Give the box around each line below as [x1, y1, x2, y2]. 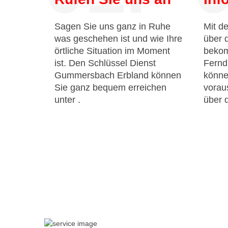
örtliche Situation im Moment [54, 46, 170, 56]
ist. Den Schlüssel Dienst [54, 58, 156, 68]
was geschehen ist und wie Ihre [54, 34, 182, 44]
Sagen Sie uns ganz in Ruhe [54, 21, 170, 32]
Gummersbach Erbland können [54, 70, 181, 80]
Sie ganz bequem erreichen [54, 82, 166, 93]
